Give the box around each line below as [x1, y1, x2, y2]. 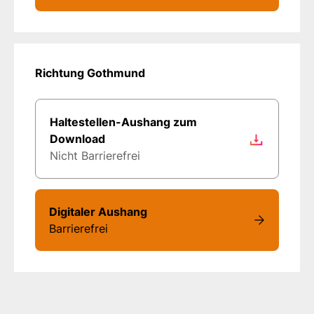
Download [50, 131, 105, 146]
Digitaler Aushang [49, 204, 147, 219]
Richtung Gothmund [35, 65, 145, 80]
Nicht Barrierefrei [50, 148, 140, 163]
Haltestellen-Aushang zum [50, 114, 197, 129]
